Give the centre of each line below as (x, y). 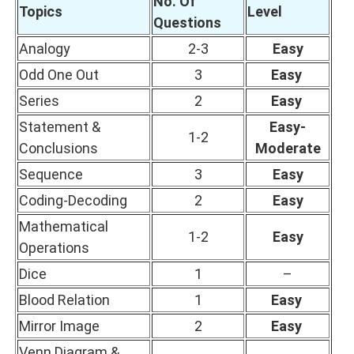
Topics (41, 12)
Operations (54, 248)
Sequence (51, 175)
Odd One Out (59, 75)
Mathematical (64, 227)
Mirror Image (59, 326)
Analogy (45, 49)
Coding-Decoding (73, 201)
